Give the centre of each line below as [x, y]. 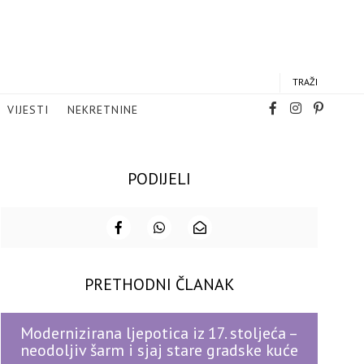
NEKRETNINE [103, 110]
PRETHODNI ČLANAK [159, 284]
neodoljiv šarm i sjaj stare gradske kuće [159, 350]
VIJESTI [28, 110]
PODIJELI [159, 179]
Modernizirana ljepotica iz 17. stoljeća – [159, 333]
